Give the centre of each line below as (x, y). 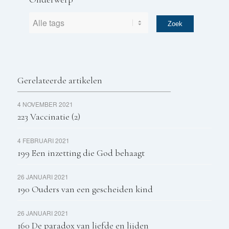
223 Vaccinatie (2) (49, 116)
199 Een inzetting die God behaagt (81, 153)
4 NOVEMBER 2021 (45, 104)
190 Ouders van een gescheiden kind (85, 189)
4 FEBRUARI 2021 (43, 140)
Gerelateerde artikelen (60, 80)
